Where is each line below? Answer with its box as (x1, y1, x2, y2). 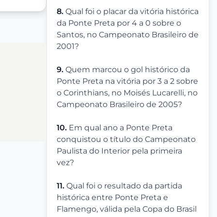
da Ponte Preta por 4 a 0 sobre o (57, 18, 181, 28)
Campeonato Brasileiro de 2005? (57, 100, 182, 109)
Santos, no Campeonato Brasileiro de (57, 30, 199, 40)
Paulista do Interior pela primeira (57, 146, 182, 156)
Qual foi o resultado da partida (66, 181, 182, 191)
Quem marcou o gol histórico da (65, 65, 190, 75)
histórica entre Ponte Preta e (57, 193, 168, 202)
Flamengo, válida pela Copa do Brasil (57, 204, 197, 214)
